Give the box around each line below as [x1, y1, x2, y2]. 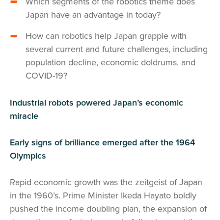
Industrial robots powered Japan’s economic [10, 97, 183, 108]
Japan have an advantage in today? [26, 9, 161, 20]
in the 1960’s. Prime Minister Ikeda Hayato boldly [10, 190, 196, 201]
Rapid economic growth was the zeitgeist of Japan [10, 177, 202, 188]
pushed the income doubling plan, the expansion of [10, 203, 207, 214]
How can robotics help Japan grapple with [26, 30, 187, 41]
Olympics [10, 150, 46, 161]
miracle [10, 110, 38, 121]
